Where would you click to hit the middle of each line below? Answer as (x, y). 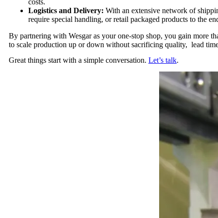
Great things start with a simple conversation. (79, 60)
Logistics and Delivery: (66, 10)
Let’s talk (163, 60)
